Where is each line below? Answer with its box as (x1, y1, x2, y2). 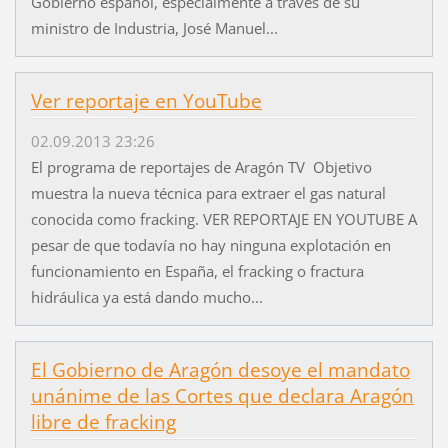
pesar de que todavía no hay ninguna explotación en (30, 235, 391, 256)
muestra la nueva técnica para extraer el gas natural (30, 183, 386, 204)
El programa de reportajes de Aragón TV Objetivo (30, 157, 372, 178)
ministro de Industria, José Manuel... (30, 18, 278, 39)
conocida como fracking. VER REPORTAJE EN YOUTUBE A (30, 209, 417, 230)
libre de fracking (30, 409, 176, 436)
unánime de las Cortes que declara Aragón (30, 383, 414, 410)
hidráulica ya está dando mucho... (30, 287, 263, 308)
